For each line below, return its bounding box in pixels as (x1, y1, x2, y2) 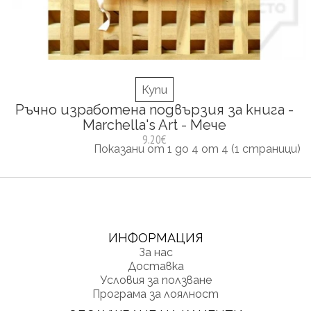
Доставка (127, 260, 184, 273)
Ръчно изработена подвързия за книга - (15, 101, 294, 118)
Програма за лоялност (92, 287, 219, 301)
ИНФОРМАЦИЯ (108, 230, 203, 245)
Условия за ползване (99, 274, 212, 287)
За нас (138, 246, 173, 259)
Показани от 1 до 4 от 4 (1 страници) (94, 142, 301, 155)
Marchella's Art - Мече (82, 117, 226, 133)
